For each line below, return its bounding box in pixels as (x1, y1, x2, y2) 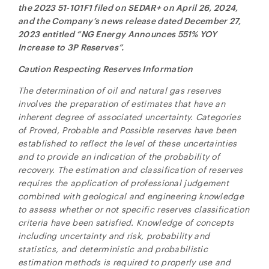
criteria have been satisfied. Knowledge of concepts (18, 217, 234, 228)
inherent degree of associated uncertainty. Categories (18, 112, 241, 122)
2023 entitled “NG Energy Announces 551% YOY (18, 29, 217, 39)
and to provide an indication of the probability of (18, 151, 220, 162)
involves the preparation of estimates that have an (18, 98, 225, 109)
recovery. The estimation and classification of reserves (18, 165, 243, 175)
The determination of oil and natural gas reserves (18, 85, 222, 95)
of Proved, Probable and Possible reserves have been (18, 125, 237, 135)
